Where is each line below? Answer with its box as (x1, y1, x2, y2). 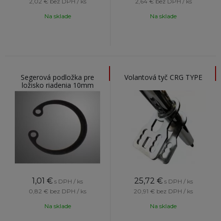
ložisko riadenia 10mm (21, 80, 94, 90)
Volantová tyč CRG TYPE (124, 73, 202, 82)
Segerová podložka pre (21, 73, 94, 82)
